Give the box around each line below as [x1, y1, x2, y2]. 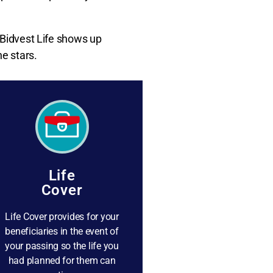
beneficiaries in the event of [5, 225, 119, 237]
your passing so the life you [5, 240, 119, 252]
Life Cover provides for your [5, 211, 119, 222]
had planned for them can [8, 255, 116, 266]
